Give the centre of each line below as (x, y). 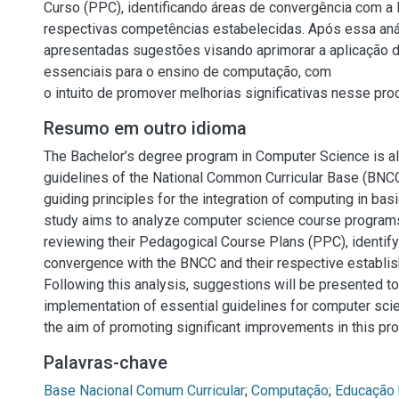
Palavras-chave (106, 362)
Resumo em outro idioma (145, 128)
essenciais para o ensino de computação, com (187, 72)
